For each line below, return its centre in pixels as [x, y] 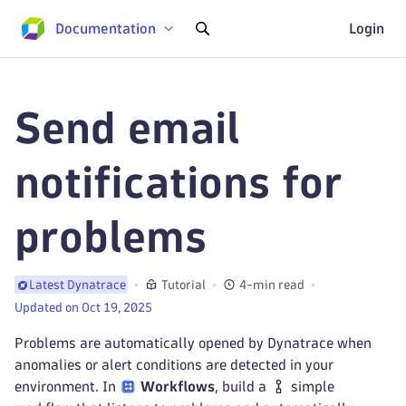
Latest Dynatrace [77, 285]
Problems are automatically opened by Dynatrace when [193, 343]
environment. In [67, 387]
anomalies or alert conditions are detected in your [174, 365]
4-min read [272, 285]
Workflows [178, 387]
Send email [127, 128]
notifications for [179, 183]
